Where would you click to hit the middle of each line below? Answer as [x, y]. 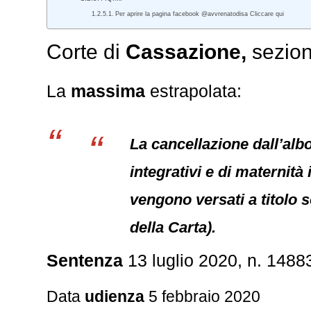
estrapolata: [194, 91]
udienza [115, 296]
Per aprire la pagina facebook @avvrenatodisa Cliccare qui [200, 14]
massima [108, 91]
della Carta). [173, 227]
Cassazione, [186, 52]
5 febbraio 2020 [203, 296]
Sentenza [85, 260]
